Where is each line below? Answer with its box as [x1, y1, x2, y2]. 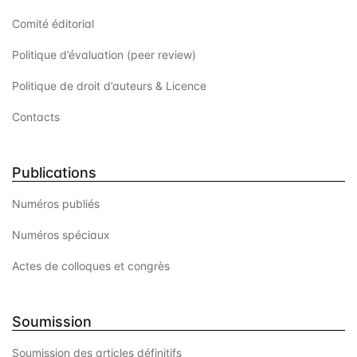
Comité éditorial [12, 17, 94, 31]
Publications [12, 164, 96, 182]
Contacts [12, 110, 60, 124]
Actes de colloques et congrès [12, 259, 170, 273]
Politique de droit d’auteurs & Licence [12, 79, 206, 93]
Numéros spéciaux [12, 228, 110, 242]
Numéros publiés [12, 197, 100, 211]
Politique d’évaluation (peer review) [12, 48, 196, 62]
